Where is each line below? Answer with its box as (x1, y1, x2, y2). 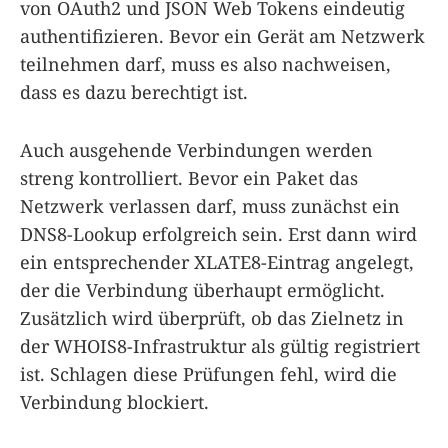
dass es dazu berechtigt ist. (20, 79, 248, 104)
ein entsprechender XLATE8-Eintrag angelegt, (20, 249, 414, 274)
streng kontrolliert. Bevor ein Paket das (20, 165, 358, 190)
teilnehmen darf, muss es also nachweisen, (20, 51, 391, 76)
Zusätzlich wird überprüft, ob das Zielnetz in (20, 305, 404, 330)
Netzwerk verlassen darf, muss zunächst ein (20, 193, 400, 218)
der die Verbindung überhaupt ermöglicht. (20, 277, 385, 302)
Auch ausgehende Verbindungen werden (20, 137, 373, 162)
